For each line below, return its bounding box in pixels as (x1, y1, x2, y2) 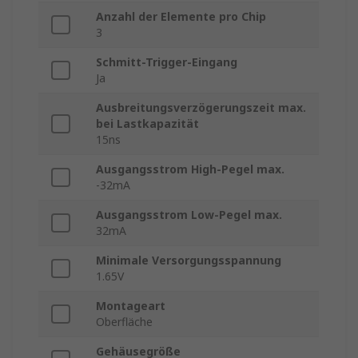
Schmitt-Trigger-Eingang (96, 54, 237, 70)
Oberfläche (96, 314, 153, 330)
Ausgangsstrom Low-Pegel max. (96, 207, 282, 223)
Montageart (96, 298, 165, 314)
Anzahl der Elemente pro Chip (96, 9, 266, 25)
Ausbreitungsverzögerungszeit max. (96, 100, 306, 116)
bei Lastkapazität (96, 116, 199, 132)
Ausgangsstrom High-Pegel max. (96, 161, 284, 177)
